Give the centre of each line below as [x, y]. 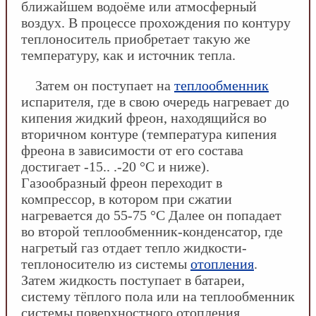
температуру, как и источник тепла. [128, 55]
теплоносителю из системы [106, 263]
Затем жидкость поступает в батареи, [133, 280]
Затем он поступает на [105, 85]
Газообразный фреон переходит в [122, 182]
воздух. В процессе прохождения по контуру [156, 22]
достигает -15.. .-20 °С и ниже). [115, 166]
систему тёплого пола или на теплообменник [158, 296]
